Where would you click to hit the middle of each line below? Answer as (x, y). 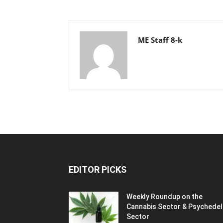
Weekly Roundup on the (165, 197)
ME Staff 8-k (160, 40)
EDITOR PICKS (98, 169)
